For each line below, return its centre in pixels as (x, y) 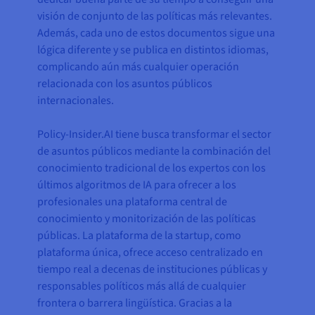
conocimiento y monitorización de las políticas (147, 219)
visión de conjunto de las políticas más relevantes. (155, 17)
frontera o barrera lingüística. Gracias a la (135, 303)
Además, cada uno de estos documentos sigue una (156, 33)
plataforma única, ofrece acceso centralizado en (150, 253)
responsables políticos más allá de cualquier (142, 287)
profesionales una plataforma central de (133, 202)
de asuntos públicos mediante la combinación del (154, 152)
